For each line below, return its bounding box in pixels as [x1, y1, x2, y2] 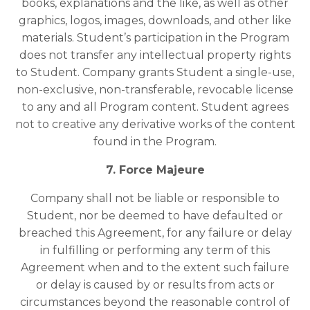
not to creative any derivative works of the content [15, 118, 295, 131]
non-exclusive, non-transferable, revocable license [17, 83, 293, 97]
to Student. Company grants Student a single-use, [16, 66, 294, 80]
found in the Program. [93, 135, 217, 149]
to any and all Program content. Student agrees [21, 100, 289, 114]
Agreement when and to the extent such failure [21, 261, 289, 275]
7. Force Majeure [105, 163, 205, 177]
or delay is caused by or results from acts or [35, 278, 275, 292]
